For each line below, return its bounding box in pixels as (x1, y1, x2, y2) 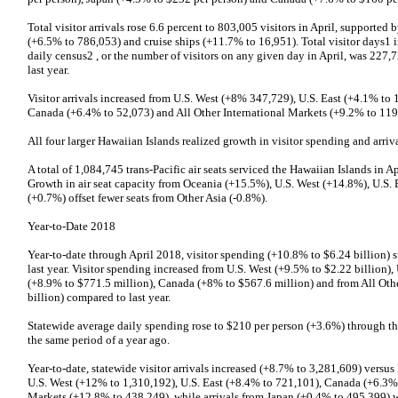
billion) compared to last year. (28, 291, 171, 304)
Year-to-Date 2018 (28, 219, 115, 233)
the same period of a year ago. (28, 333, 170, 346)
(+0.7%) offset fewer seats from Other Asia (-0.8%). (28, 191, 267, 204)
